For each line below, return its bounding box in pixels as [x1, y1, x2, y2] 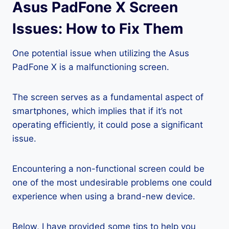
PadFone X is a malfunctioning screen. [12, 62, 169, 72]
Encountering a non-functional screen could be [12, 164, 204, 174]
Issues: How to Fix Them [12, 20, 184, 37]
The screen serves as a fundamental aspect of [12, 92, 203, 102]
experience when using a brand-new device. [12, 191, 195, 201]
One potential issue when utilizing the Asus [12, 48, 189, 58]
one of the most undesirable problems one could [12, 177, 212, 188]
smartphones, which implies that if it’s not [12, 106, 182, 116]
